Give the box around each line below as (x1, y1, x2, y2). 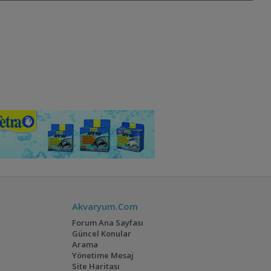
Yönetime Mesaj (72, 250, 134, 261)
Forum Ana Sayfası (72, 217, 144, 229)
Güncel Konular (72, 228, 132, 240)
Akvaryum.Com (72, 200, 139, 213)
